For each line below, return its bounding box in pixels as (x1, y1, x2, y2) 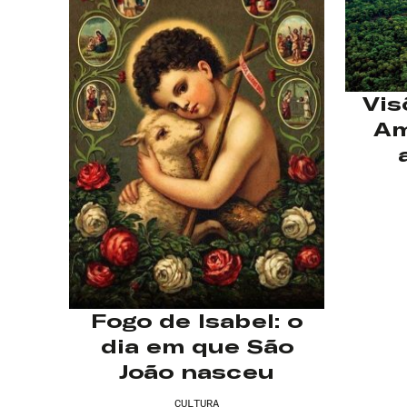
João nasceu (119, 361, 275, 384)
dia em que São (100, 335, 293, 359)
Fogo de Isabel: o (91, 310, 303, 333)
